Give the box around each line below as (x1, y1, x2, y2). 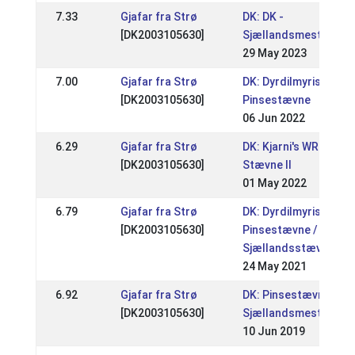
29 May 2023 (242, 47, 307, 59)
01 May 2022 (242, 177, 307, 189)
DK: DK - (242, 10, 284, 23)
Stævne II (242, 158, 292, 171)
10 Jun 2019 (242, 325, 305, 338)
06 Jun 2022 (242, 112, 305, 124)
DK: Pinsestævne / (242, 288, 338, 301)
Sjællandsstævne (242, 242, 334, 254)
